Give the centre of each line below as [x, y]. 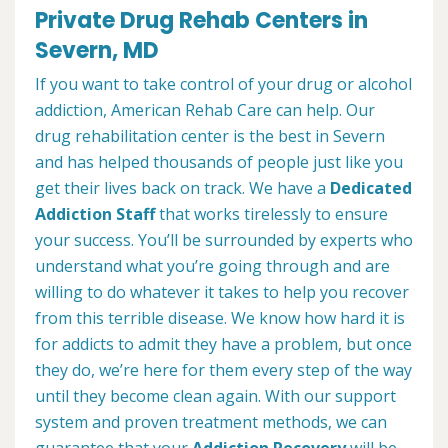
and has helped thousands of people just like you [219, 162]
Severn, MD [97, 51]
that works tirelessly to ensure [271, 214]
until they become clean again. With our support [215, 396]
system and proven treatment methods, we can [211, 422]
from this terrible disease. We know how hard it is [220, 318]
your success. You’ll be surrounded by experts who [224, 240]
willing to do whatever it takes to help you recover [222, 292]
